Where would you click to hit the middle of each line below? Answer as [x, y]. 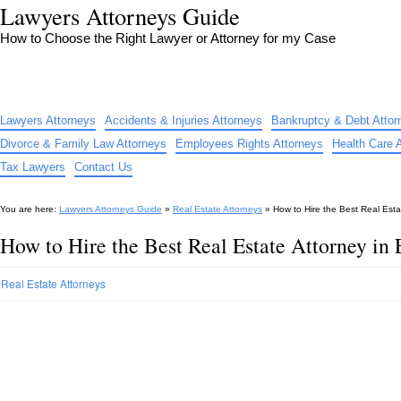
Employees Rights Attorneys [249, 144]
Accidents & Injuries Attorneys [183, 120]
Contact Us [103, 167]
